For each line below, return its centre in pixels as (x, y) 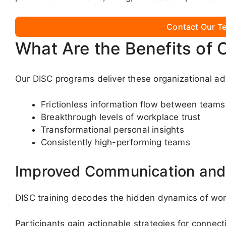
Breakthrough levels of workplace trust (121, 117)
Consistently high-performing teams (116, 142)
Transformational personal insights (112, 129)
